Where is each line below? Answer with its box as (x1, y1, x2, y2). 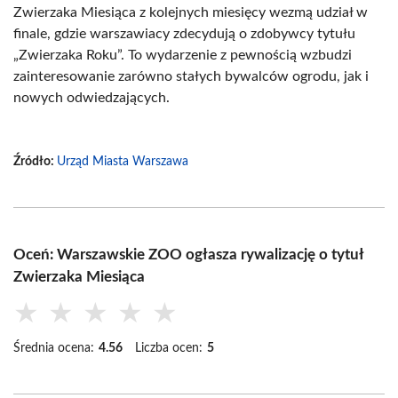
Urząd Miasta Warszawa (57, 155, 188, 168)
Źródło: (13, 155, 57, 168)
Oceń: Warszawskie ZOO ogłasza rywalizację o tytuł (13, 247, 363, 262)
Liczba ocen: (135, 342, 203, 354)
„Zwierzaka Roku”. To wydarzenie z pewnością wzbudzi (13, 48, 352, 62)
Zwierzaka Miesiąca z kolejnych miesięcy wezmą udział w (13, 5, 368, 20)
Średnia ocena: (13, 342, 94, 354)
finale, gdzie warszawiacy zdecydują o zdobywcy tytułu (13, 27, 355, 41)
